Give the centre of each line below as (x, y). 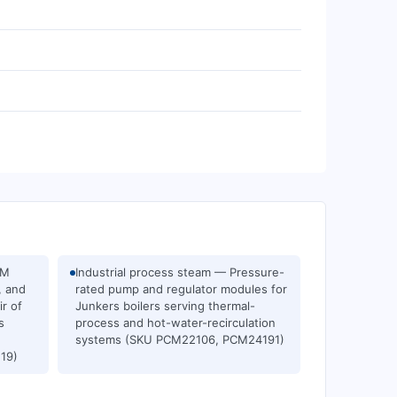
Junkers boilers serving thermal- (165, 306)
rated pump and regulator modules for (181, 289)
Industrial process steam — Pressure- (180, 272)
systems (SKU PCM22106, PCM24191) (180, 339)
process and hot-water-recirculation (175, 323)
